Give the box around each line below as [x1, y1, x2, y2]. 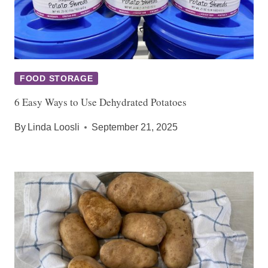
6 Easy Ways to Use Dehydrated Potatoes [14, 95, 187, 109]
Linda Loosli [28, 121, 80, 132]
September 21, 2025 [92, 121, 178, 132]
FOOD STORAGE [20, 73, 93, 83]
